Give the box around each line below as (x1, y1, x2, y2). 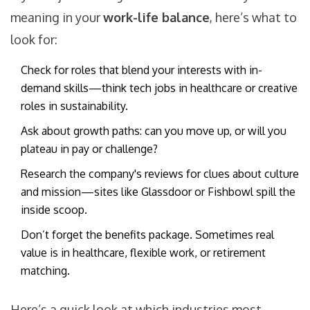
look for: (10, 32, 57, 48)
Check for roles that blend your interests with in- (21, 63, 262, 77)
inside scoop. (21, 203, 87, 217)
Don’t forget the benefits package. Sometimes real (21, 228, 274, 242)
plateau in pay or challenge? (21, 142, 158, 156)
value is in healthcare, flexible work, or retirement (21, 246, 266, 260)
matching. (21, 264, 70, 278)
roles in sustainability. (21, 99, 128, 113)
